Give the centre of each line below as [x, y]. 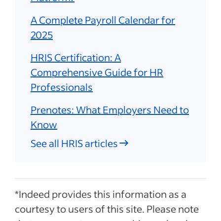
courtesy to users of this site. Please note [107, 208]
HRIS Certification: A [76, 57]
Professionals [62, 87]
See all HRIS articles [74, 143]
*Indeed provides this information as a [101, 194]
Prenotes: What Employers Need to [110, 109]
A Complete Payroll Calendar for [103, 19]
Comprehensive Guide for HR [97, 72]
